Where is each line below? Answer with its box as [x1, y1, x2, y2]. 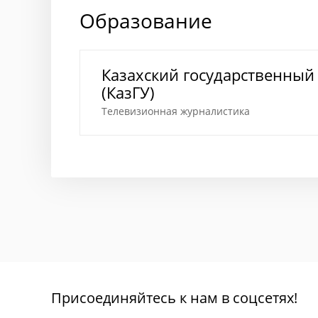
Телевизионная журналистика [102, 104, 250, 118]
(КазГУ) [102, 82, 155, 103]
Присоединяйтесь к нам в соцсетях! [51, 287, 297, 307]
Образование [79, 6, 212, 35]
